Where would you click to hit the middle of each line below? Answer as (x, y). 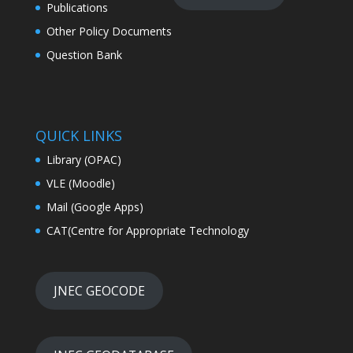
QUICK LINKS (78, 135)
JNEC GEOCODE (99, 290)
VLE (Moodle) (80, 183)
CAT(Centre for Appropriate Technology (147, 230)
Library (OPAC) (84, 159)
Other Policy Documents (109, 31)
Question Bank (84, 54)
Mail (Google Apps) (95, 206)
